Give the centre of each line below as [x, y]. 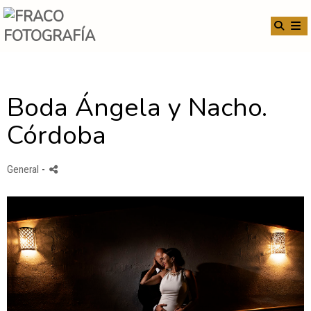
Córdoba [57, 135]
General [23, 169]
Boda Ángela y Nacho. [137, 108]
